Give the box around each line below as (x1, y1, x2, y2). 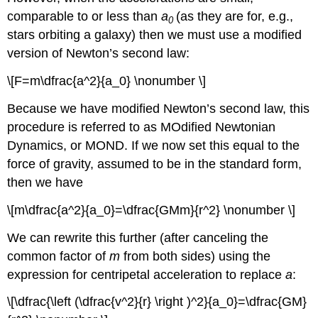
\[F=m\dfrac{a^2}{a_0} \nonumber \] (7, 74, 207, 89)
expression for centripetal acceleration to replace (7, 267, 286, 282)
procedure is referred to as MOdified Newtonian (7, 119, 276, 134)
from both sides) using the (124, 248, 271, 263)
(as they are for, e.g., (176, 9, 294, 24)
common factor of (7, 248, 110, 263)
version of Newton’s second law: (7, 46, 190, 61)
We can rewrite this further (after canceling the (7, 230, 269, 245)
